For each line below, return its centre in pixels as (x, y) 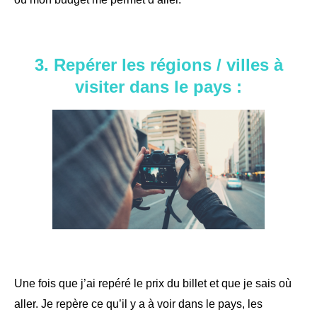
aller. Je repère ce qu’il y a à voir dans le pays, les (138, 304)
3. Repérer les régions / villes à (158, 64)
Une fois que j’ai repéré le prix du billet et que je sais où (153, 283)
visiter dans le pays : (158, 86)
